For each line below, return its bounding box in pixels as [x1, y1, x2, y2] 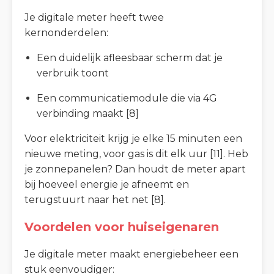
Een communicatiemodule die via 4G [37, 92, 217, 104]
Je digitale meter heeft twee [24, 11, 164, 23]
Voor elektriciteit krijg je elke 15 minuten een [24, 132, 242, 144]
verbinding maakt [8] [37, 107, 139, 119]
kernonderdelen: [24, 26, 108, 39]
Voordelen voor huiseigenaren [24, 219, 219, 234]
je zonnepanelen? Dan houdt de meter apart [24, 163, 246, 175]
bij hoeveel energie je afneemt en [24, 178, 189, 190]
